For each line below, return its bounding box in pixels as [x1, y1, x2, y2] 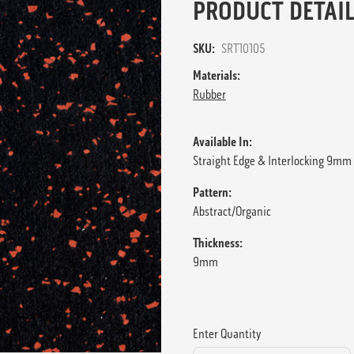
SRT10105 [221, 40, 265, 56]
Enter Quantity [193, 326, 262, 341]
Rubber [193, 86, 226, 102]
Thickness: [193, 235, 243, 250]
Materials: [193, 67, 240, 83]
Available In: [193, 134, 252, 149]
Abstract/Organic [193, 203, 271, 219]
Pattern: [193, 184, 232, 200]
